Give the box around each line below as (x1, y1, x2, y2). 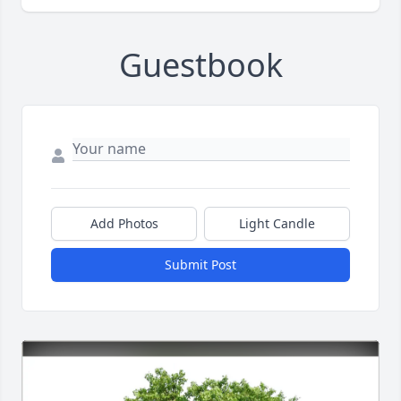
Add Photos (90, 215, 158, 233)
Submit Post (165, 256, 236, 274)
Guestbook (118, 43, 283, 88)
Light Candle (239, 215, 315, 233)
